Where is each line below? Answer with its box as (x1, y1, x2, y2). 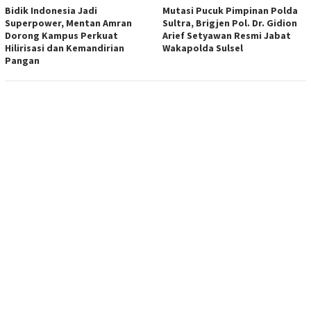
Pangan (5, 54, 40, 67)
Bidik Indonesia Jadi (5, 4, 97, 17)
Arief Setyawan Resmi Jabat (162, 29, 291, 42)
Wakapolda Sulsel (162, 42, 243, 55)
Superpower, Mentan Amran (5, 17, 132, 30)
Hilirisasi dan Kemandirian (5, 42, 124, 55)
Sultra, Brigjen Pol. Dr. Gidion (162, 17, 297, 30)
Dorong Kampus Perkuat (5, 29, 118, 42)
